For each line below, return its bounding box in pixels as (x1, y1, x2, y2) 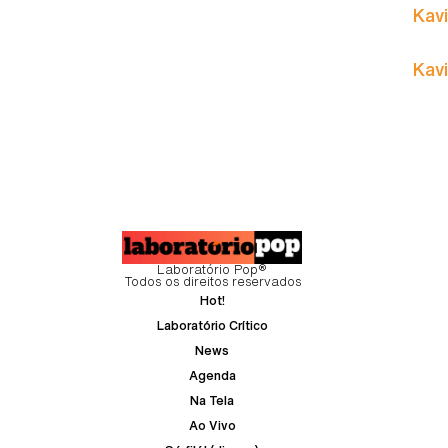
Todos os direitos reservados (123, 275, 301, 289)
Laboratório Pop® (157, 263, 267, 277)
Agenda (188, 369, 236, 383)
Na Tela (190, 394, 234, 408)
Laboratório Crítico (156, 319, 268, 333)
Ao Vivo (188, 419, 236, 433)
